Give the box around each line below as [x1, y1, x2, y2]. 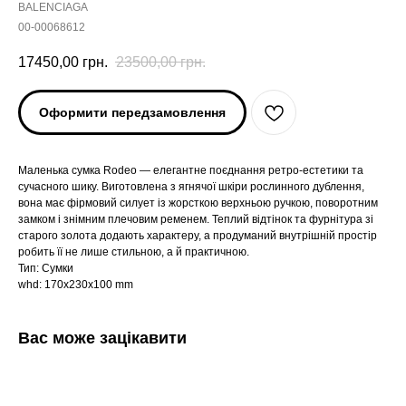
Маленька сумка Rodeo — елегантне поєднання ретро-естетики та [18, 164, 363, 178]
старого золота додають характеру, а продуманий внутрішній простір [18, 229, 377, 243]
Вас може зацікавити [18, 329, 187, 348]
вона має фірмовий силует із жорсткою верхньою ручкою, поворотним [18, 197, 378, 210]
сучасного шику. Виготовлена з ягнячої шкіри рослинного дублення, [18, 180, 364, 194]
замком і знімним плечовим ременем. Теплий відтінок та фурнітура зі [18, 213, 373, 227]
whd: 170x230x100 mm [18, 278, 133, 292]
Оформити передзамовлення [39, 105, 226, 121]
